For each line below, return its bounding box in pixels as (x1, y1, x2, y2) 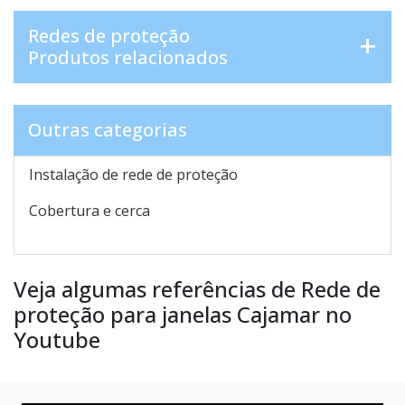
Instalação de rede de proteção (29, 165, 238, 185)
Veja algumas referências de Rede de (14, 274, 381, 305)
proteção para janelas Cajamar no (14, 299, 352, 330)
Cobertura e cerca (29, 201, 150, 221)
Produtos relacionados (28, 45, 228, 71)
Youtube (14, 325, 100, 355)
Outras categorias (28, 118, 187, 143)
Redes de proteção (28, 24, 190, 49)
